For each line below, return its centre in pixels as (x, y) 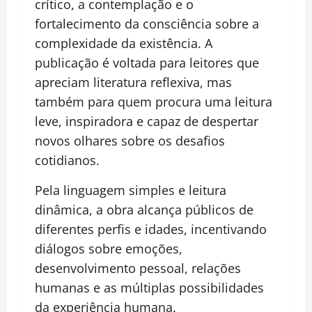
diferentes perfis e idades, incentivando (151, 229)
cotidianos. (67, 161)
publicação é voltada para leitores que (147, 63)
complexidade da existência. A (124, 44)
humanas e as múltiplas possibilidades (149, 288)
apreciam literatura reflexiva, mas (133, 83)
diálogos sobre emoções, (109, 249)
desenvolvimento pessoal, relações (138, 268)
